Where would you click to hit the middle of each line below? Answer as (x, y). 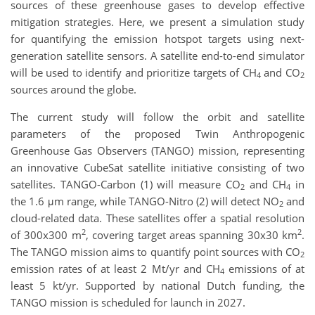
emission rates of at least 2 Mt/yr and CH (115, 268)
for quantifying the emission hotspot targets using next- (157, 38)
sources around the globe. (73, 89)
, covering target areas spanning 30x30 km (191, 234)
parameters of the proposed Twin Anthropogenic (157, 133)
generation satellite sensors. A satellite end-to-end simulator (157, 55)
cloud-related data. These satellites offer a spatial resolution (157, 218)
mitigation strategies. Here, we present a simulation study (157, 21)
